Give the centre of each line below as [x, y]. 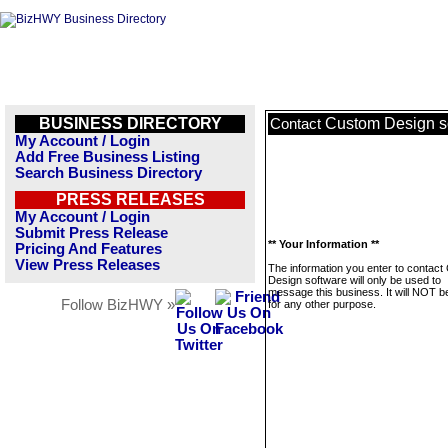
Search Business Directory [108, 173]
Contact [297, 124]
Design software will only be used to [354, 280]
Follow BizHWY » [118, 305]
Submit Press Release [91, 233]
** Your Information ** [323, 244]
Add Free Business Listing [107, 157]
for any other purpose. [322, 304]
